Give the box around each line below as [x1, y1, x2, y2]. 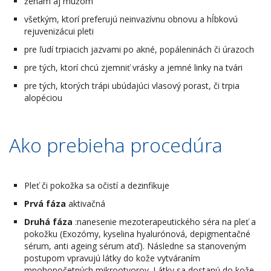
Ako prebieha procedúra [9, 131, 223, 158]
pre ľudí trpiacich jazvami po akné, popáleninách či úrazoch [24, 43, 254, 55]
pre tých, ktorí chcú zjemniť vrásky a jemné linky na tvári [24, 61, 243, 73]
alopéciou [24, 91, 62, 103]
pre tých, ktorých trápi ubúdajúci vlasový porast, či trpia [24, 79, 240, 91]
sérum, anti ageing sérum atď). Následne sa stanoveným [24, 240, 246, 252]
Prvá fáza [24, 197, 66, 209]
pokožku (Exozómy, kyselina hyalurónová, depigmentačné [24, 227, 250, 240]
